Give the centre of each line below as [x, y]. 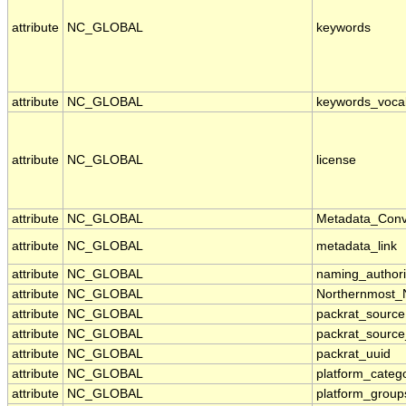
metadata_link [357, 246]
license [336, 160]
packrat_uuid [353, 354]
